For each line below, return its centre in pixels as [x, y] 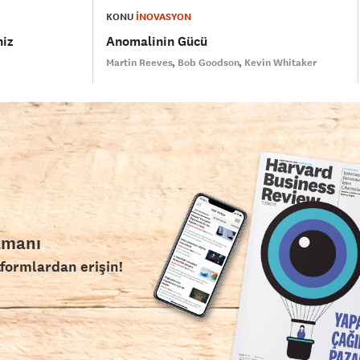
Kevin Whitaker [281, 63]
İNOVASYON [164, 17]
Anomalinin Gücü [157, 42]
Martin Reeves [140, 63]
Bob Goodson [209, 63]
